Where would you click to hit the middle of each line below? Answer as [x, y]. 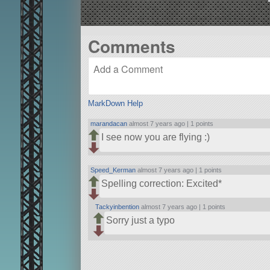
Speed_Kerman [113, 170]
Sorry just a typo [140, 220]
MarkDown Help [115, 104]
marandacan [109, 124]
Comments [131, 46]
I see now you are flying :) [155, 137]
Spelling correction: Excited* [161, 184]
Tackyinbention [118, 206]
